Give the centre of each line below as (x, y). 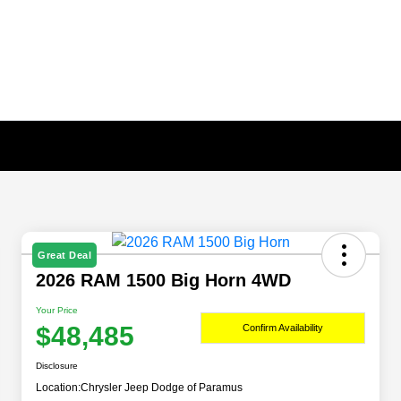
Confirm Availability (283, 327)
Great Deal (64, 256)
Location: (58, 388)
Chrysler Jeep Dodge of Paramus (162, 388)
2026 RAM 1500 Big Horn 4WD (163, 281)
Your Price (57, 311)
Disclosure (57, 366)
